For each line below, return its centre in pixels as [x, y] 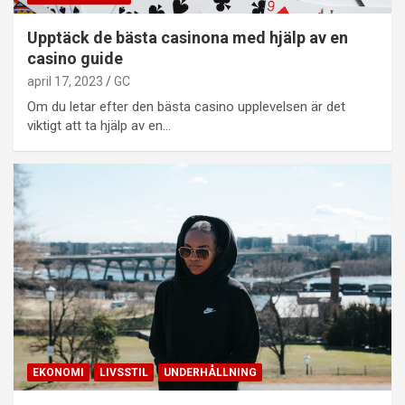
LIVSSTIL [124, 372]
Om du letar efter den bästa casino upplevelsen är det [186, 107]
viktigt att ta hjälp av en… [99, 126]
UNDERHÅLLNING [210, 372]
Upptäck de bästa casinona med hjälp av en [188, 38]
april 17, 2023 [65, 82]
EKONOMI [58, 372]
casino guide [75, 59]
